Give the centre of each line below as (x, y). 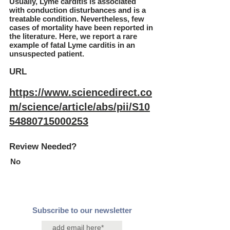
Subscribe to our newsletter (82, 210)
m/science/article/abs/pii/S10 (80, 107)
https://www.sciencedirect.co (81, 92)
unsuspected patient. (47, 54)
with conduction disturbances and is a (78, 10)
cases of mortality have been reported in (81, 27)
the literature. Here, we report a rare (73, 36)
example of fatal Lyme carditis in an (72, 45)
